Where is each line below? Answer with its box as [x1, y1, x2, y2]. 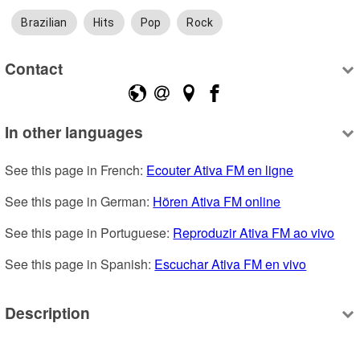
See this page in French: [5, 161, 147, 180]
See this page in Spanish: [5, 255, 155, 274]
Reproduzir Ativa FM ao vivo [173, 223, 335, 243]
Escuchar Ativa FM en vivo [154, 255, 307, 274]
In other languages [5, 121, 144, 144]
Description [5, 301, 91, 324]
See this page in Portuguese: [5, 223, 174, 243]
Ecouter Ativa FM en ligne [146, 161, 294, 180]
